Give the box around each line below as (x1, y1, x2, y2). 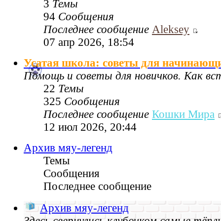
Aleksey (152, 23, 189, 36)
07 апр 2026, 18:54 (43, 36, 134, 48)
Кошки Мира (152, 108, 215, 120)
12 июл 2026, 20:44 (43, 120, 137, 133)
